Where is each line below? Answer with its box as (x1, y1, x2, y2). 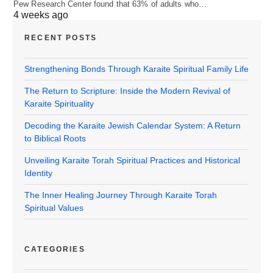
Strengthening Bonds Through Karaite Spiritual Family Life (24, 63, 249, 74)
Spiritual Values (24, 202, 83, 213)
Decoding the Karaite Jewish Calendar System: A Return (24, 120, 241, 130)
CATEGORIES (24, 244, 85, 253)
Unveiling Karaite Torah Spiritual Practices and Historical (24, 155, 240, 165)
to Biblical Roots (24, 133, 86, 143)
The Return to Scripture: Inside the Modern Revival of (24, 85, 230, 96)
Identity (24, 168, 52, 178)
